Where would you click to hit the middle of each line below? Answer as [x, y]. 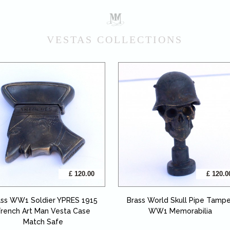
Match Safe [43, 222]
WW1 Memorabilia [180, 211]
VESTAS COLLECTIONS [115, 40]
